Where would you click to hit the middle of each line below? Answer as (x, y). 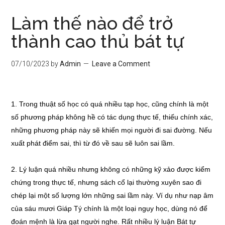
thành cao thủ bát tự (98, 41)
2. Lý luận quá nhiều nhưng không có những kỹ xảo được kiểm (111, 169)
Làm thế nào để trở (92, 23)
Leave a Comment (121, 64)
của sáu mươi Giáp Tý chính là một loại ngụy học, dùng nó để (109, 208)
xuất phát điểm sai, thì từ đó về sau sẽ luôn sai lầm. (93, 143)
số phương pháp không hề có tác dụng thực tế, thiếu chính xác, (112, 117)
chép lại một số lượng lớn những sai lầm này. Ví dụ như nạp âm (113, 195)
